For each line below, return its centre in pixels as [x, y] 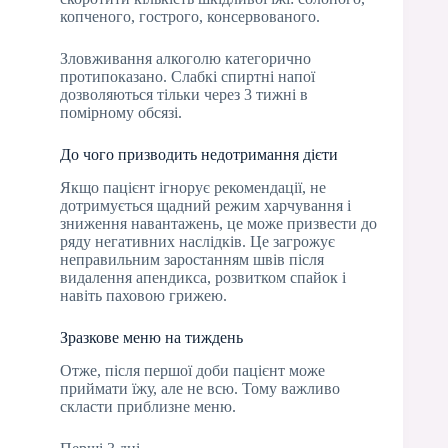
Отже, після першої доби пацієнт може [192, 370]
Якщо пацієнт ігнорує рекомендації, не [193, 188]
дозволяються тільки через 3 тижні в [184, 95]
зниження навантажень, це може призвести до [218, 224]
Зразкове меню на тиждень [151, 338]
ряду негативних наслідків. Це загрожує [197, 242]
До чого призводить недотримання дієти [199, 155]
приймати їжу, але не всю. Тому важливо [200, 388]
